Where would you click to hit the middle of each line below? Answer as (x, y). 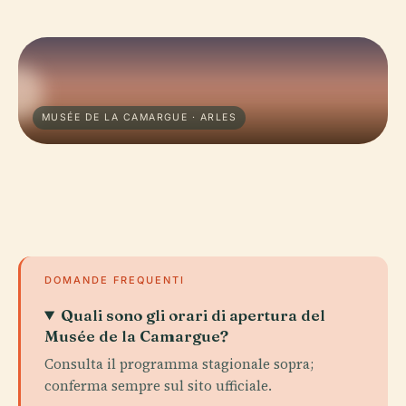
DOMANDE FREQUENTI (115, 280)
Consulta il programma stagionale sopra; (179, 364)
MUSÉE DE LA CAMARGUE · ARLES (140, 117)
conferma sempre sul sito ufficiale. (158, 386)
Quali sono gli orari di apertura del (193, 315)
